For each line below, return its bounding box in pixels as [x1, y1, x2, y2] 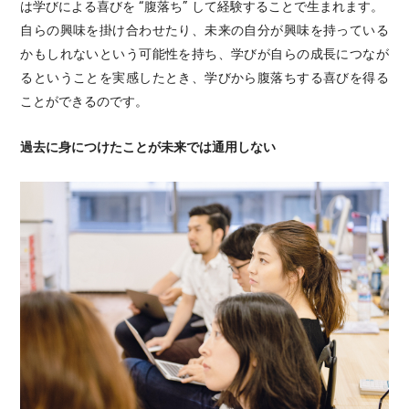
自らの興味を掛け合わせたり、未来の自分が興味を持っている [20, 20, 389, 37]
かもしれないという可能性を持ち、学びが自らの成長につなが [20, 44, 389, 61]
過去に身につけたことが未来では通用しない [20, 137, 277, 154]
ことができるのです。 [20, 91, 149, 109]
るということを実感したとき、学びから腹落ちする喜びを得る [20, 68, 389, 85]
